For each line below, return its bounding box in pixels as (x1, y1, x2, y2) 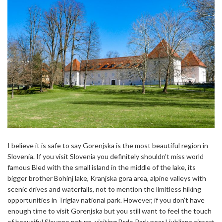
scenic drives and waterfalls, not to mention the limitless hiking (7, 184, 201, 193)
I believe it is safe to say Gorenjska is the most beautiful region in (7, 141, 208, 150)
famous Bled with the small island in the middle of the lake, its (7, 163, 196, 171)
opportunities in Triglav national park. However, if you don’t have (7, 195, 205, 204)
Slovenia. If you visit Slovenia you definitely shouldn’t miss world (7, 152, 204, 161)
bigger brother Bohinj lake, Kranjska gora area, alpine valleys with (7, 173, 206, 182)
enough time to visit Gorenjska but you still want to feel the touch (7, 206, 212, 215)
